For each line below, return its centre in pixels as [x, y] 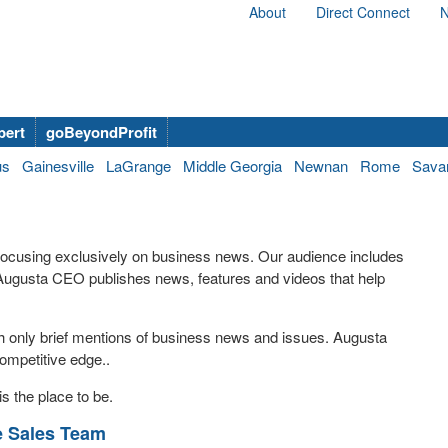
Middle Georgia [232, 165]
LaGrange [138, 165]
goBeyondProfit [101, 132]
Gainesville [58, 165]
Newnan [321, 165]
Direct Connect [363, 12]
